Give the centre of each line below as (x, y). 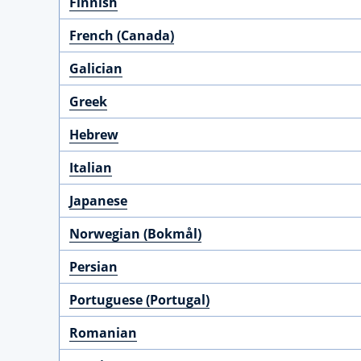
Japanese (98, 201)
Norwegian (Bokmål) (135, 234)
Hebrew (94, 135)
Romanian (103, 333)
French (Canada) (122, 35)
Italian (91, 168)
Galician (96, 68)
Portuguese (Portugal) (139, 300)
